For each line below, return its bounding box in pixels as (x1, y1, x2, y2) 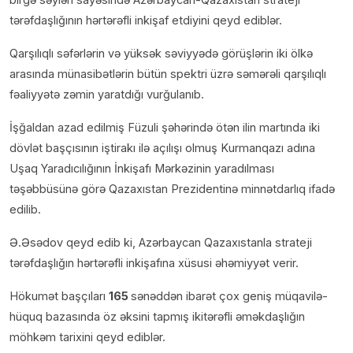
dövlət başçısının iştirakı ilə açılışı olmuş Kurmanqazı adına (9, 140, 315, 154)
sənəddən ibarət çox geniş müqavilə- (131, 288, 328, 303)
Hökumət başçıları (9, 288, 109, 303)
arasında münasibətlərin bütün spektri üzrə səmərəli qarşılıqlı (9, 66, 326, 80)
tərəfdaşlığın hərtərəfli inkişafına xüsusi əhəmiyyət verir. (9, 255, 299, 269)
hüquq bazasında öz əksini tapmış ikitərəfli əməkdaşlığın (9, 309, 305, 323)
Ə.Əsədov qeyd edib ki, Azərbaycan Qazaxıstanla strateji (9, 235, 312, 249)
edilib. (9, 202, 41, 216)
